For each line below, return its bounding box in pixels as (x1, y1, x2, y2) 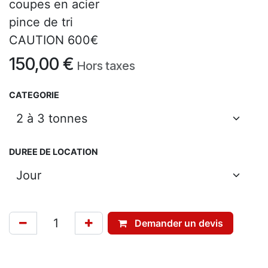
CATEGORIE (9, 89, 59, 100)
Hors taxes (77, 58, 135, 73)
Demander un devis (135, 217, 223, 229)
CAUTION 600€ (9, 32, 98, 47)
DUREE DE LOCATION (9, 146, 98, 157)
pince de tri (9, 14, 73, 29)
